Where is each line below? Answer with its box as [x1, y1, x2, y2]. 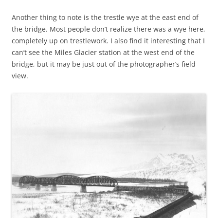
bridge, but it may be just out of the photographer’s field [12, 59, 196, 69]
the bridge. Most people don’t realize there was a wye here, [12, 24, 205, 34]
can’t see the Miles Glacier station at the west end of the [12, 48, 195, 57]
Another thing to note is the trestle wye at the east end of [12, 13, 199, 22]
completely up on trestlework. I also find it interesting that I [12, 36, 205, 46]
